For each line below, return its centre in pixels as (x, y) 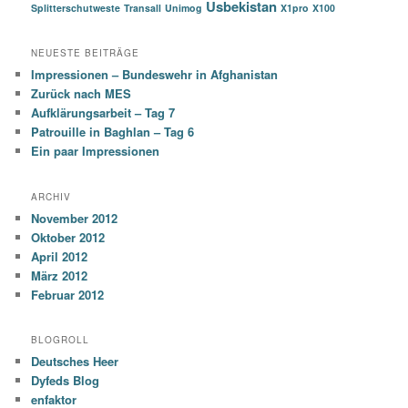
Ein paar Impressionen (96, 151)
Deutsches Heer (75, 361)
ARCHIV (51, 196)
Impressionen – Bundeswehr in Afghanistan (155, 75)
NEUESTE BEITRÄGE (86, 53)
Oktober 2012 (68, 237)
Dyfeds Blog (66, 380)
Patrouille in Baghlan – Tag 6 (113, 132)
